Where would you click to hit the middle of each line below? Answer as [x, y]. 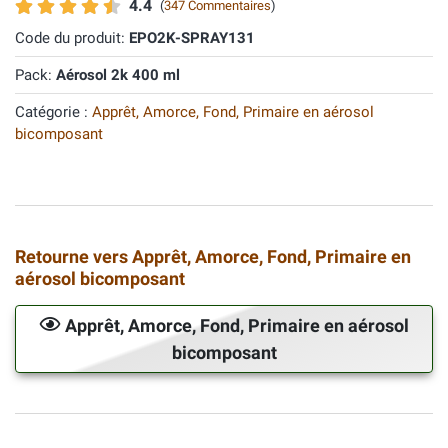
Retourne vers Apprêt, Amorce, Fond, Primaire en [213, 256]
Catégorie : [53, 112]
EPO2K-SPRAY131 [192, 38]
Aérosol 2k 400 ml [118, 75]
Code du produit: [72, 38]
